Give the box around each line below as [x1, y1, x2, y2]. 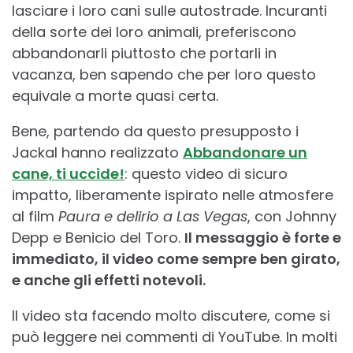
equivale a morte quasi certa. [12, 85, 218, 106]
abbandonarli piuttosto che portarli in [12, 43, 277, 63]
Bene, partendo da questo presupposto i [12, 121, 299, 141]
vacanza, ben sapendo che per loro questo [12, 64, 316, 84]
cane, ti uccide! [12, 163, 124, 184]
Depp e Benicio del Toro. [12, 227, 184, 247]
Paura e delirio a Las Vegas [58, 206, 247, 226]
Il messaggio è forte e [184, 227, 341, 247]
